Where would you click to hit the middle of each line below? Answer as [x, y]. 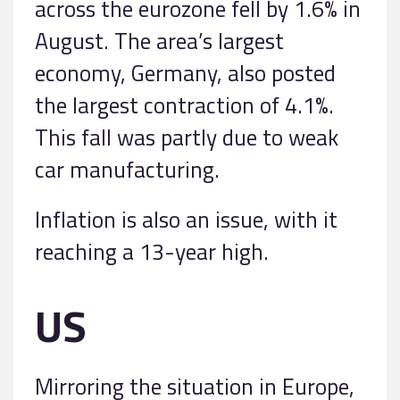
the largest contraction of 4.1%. [184, 104]
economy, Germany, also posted [185, 72]
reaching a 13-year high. [152, 251]
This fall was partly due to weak [187, 137]
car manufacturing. [127, 169]
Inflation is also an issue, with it [186, 219]
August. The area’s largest [159, 40]
